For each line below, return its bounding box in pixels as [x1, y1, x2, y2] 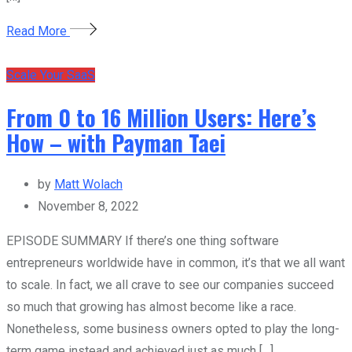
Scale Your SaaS [6, 67, 95, 82]
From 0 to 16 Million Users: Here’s [6, 101, 316, 134]
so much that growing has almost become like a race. [6, 299, 296, 314]
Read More [6, 23, 70, 38]
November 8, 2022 [38, 198, 139, 214]
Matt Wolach [54, 176, 123, 192]
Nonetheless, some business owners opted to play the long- [6, 321, 339, 336]
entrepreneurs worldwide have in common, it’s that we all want [6, 255, 345, 270]
